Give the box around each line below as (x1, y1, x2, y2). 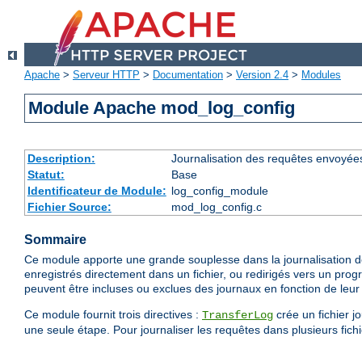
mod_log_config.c (170, 200, 262, 214)
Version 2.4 (236, 69, 288, 82)
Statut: (27, 168, 65, 182)
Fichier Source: (27, 200, 112, 214)
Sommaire (24, 233, 86, 247)
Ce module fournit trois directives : (24, 308, 202, 322)
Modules (301, 69, 341, 82)
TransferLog (202, 309, 273, 322)
